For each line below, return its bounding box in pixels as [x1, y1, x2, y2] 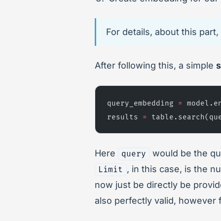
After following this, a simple [95, 60, 216, 71]
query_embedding [107, 99, 178, 108]
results [107, 112, 143, 121]
